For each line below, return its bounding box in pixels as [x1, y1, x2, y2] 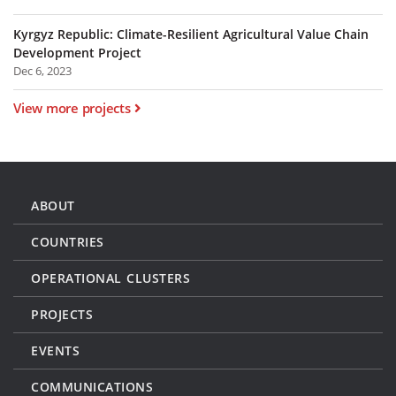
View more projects [13, 99, 131, 118]
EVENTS [31, 342, 80, 360]
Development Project [13, 43, 141, 61]
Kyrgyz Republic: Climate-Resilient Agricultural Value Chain [13, 25, 369, 42]
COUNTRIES [31, 233, 104, 251]
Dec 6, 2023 [13, 62, 72, 79]
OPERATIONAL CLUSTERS [31, 270, 190, 287]
